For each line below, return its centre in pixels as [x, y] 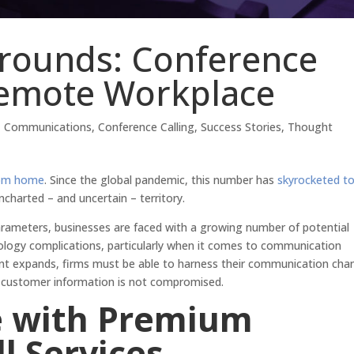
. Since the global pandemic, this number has [161, 180]
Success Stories [241, 127]
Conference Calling [147, 127]
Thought [311, 127]
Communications [48, 127]
